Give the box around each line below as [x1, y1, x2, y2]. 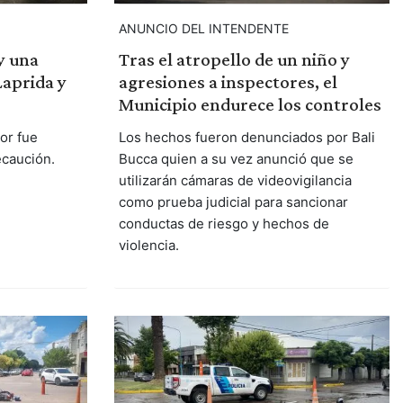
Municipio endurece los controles [118, 94, 381, 116]
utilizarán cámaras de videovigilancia [118, 172, 352, 190]
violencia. [118, 237, 179, 255]
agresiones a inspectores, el [118, 71, 337, 94]
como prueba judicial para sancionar [118, 193, 348, 211]
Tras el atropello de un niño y [118, 49, 350, 71]
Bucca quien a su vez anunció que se [118, 150, 354, 168]
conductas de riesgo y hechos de [118, 215, 329, 233]
